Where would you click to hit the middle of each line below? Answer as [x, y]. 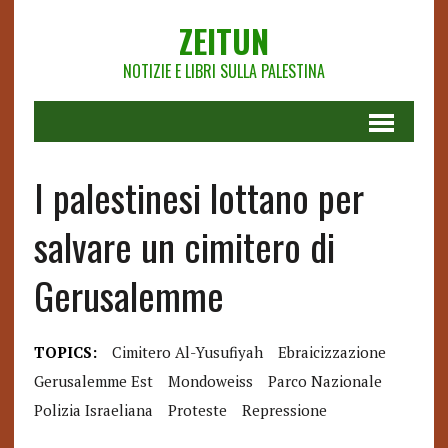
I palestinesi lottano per [198, 197]
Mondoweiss [210, 381]
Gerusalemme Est [93, 381]
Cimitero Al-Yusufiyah [187, 352]
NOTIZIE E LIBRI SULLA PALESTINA [223, 71]
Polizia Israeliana [93, 410]
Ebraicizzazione [331, 352]
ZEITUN [223, 40]
